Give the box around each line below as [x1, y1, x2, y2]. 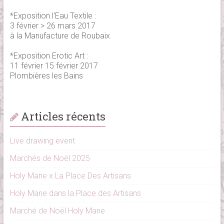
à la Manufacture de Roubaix [9, 31, 110, 41]
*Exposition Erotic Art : [9, 51, 88, 61]
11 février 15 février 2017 [9, 61, 98, 71]
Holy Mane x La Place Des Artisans [9, 171, 131, 181]
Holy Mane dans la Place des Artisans [9, 188, 141, 198]
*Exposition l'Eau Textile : [9, 11, 96, 21]
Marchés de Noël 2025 [9, 153, 90, 163]
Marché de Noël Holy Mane [9, 206, 105, 216]
